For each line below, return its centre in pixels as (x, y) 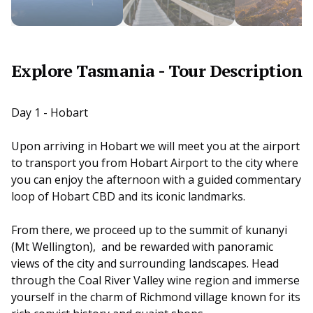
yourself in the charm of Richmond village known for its (156, 297)
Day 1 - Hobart (50, 112)
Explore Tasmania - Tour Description (156, 70)
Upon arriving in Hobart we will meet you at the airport (155, 146)
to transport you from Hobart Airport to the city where (155, 162)
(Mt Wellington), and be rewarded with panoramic (142, 246)
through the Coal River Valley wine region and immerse (155, 280)
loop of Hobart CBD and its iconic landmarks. (128, 196)
